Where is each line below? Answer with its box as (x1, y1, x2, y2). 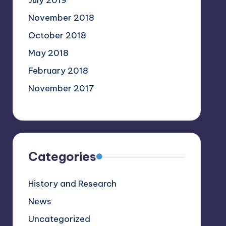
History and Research (28, 178, 117, 189)
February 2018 (28, 65, 88, 76)
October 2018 (28, 30, 86, 41)
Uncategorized (28, 213, 90, 224)
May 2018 (28, 47, 69, 59)
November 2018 (28, 12, 94, 23)
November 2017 (28, 83, 94, 94)
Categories (28, 149, 96, 164)
